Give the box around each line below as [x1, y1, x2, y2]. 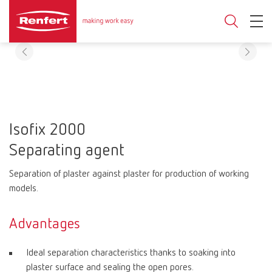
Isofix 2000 [9, 121, 86, 138]
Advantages [9, 217, 80, 231]
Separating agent [9, 142, 124, 159]
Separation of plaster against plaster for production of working [9, 169, 249, 179]
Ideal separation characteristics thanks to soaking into [26, 248, 236, 258]
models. [9, 184, 38, 194]
